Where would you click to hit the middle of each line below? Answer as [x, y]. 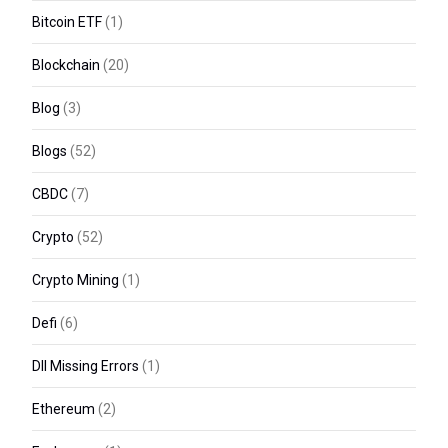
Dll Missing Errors [86, 366]
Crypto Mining [76, 280]
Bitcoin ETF [67, 22]
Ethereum [64, 409]
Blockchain [66, 65]
